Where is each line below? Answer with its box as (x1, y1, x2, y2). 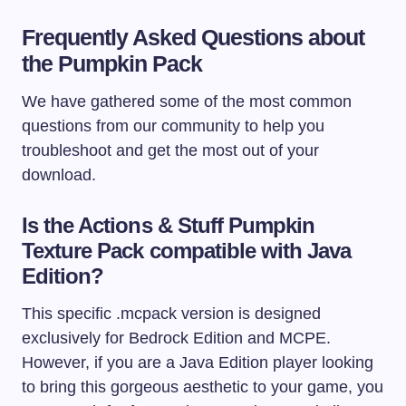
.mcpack (116, 304, 177, 324)
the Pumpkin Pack (22, 51, 203, 77)
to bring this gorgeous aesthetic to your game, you (22, 378, 383, 397)
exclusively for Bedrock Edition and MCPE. (22, 329, 331, 348)
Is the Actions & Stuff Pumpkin (22, 213, 315, 238)
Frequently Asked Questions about (22, 24, 365, 51)
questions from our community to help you (22, 117, 324, 136)
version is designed (177, 304, 321, 324)
